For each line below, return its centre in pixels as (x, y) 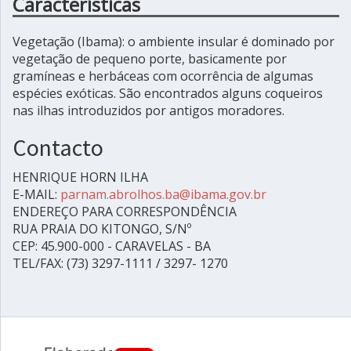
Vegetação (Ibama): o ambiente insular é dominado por (174, 42)
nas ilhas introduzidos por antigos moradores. (148, 110)
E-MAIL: (36, 194)
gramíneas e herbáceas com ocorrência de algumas (163, 76)
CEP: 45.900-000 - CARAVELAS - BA (112, 246)
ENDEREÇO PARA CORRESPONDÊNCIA (125, 212)
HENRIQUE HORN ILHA (80, 177)
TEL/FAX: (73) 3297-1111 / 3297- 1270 (120, 263)
